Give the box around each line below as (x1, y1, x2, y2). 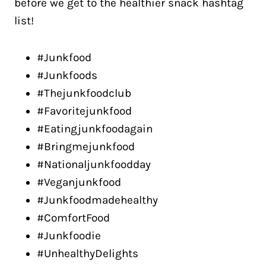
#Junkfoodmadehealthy (37, 194, 158, 207)
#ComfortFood (37, 211, 110, 224)
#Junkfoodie (37, 229, 101, 242)
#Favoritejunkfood (37, 104, 132, 118)
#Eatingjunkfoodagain (37, 122, 153, 135)
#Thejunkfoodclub (37, 87, 131, 100)
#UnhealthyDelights (37, 247, 138, 260)
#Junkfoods (37, 69, 97, 82)
